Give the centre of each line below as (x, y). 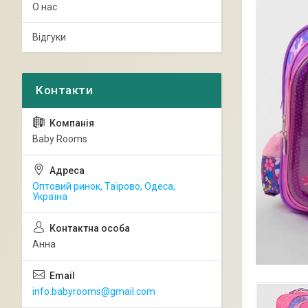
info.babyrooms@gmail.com (94, 291)
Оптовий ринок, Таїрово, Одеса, (104, 186)
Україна (50, 197)
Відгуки (49, 37)
